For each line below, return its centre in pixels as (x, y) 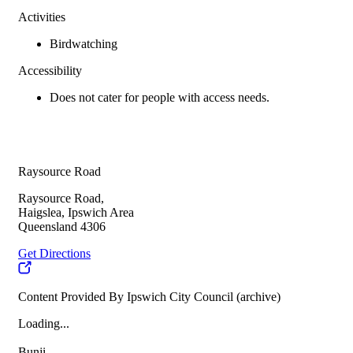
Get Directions (54, 254)
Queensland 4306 (62, 227)
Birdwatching (84, 44)
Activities (42, 17)
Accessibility (50, 71)
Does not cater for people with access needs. (160, 98)
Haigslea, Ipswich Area (76, 213)
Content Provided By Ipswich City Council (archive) (149, 297)
